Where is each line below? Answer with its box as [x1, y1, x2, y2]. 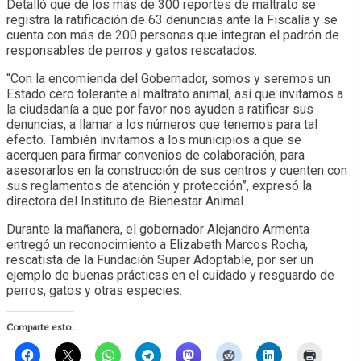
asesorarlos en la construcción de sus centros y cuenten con [6, 163, 347, 179]
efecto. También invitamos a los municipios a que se [6, 132, 301, 148]
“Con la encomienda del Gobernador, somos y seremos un [6, 71, 330, 87]
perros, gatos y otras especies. [6, 283, 182, 299]
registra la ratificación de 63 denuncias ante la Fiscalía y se [6, 12, 338, 28]
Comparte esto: [6, 321, 74, 334]
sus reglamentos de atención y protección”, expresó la [6, 178, 312, 194]
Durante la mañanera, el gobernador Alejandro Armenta [6, 222, 309, 238]
